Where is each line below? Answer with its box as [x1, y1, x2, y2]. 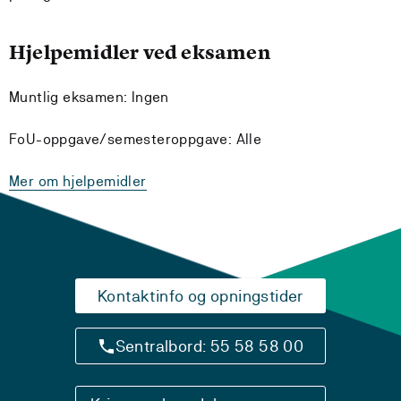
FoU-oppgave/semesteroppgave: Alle [9, 131, 262, 148]
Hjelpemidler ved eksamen [9, 39, 270, 65]
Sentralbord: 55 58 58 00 [115, 337, 304, 355]
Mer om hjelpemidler [9, 173, 147, 190]
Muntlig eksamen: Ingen [9, 89, 169, 106]
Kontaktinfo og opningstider [98, 286, 303, 305]
